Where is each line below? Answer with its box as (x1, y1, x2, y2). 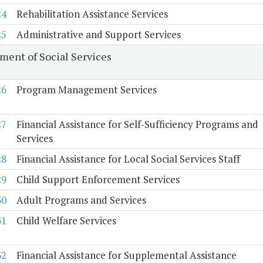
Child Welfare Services (16, 214, 116, 228)
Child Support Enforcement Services (16, 173, 180, 187)
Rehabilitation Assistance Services (16, 7, 168, 21)
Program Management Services (16, 83, 157, 97)
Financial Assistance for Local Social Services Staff (16, 152, 240, 166)
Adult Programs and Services (16, 193, 146, 207)
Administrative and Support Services (16, 28, 181, 42)
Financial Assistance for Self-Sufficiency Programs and (16, 117, 258, 131)
